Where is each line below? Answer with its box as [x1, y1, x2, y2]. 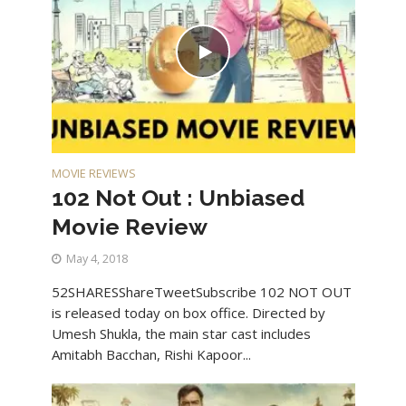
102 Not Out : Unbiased [51, 183, 304, 211]
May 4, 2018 [65, 250, 128, 266]
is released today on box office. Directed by [51, 303, 325, 322]
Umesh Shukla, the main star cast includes [51, 324, 311, 343]
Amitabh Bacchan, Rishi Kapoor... [51, 344, 251, 363]
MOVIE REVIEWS [51, 165, 136, 181]
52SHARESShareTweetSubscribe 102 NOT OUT [51, 282, 352, 301]
